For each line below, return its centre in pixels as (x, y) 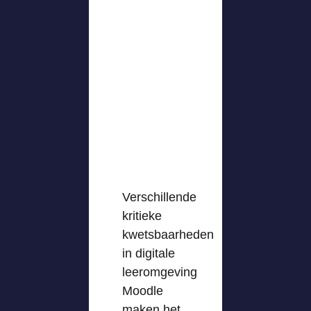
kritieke (142, 216)
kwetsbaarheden (168, 235)
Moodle (143, 291)
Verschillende (159, 197)
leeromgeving (160, 272)
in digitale (149, 253)
